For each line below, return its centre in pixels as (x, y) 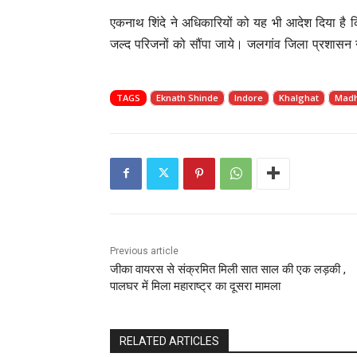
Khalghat (299, 97)
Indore (249, 97)
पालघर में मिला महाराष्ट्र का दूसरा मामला (195, 286)
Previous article (144, 251)
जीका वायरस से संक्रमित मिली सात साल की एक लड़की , (228, 269)
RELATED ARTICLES (169, 341)
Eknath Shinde (187, 97)
